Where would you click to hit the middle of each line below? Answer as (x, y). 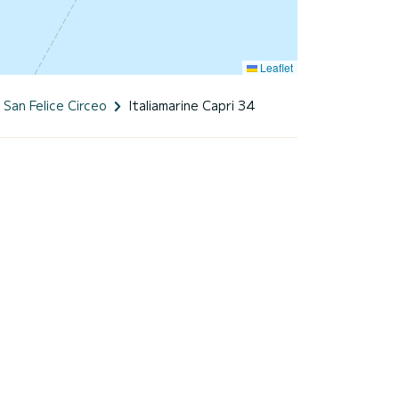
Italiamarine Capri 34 (192, 105)
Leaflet (275, 67)
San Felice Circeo (55, 105)
